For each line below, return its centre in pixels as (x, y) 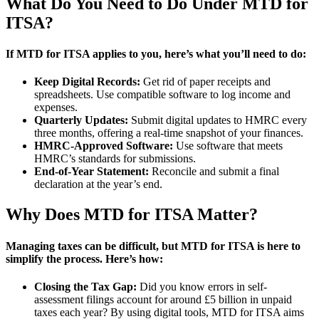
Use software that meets (228, 146)
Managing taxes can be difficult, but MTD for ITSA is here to (153, 246)
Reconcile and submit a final (214, 172)
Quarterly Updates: (81, 120)
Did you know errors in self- (202, 286)
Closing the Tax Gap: (85, 286)
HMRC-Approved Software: (104, 146)
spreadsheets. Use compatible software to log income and (162, 95)
